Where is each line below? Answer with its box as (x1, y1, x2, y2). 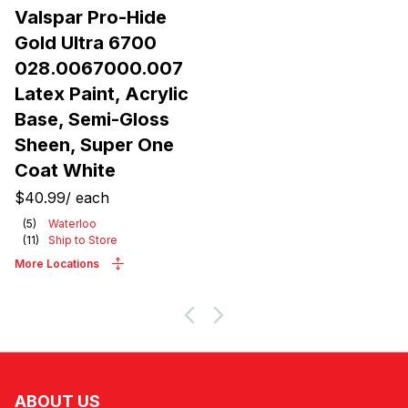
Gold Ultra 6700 (15, 32, 157, 54)
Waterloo (48, 217, 97, 230)
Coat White (15, 159, 116, 181)
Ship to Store (48, 233, 117, 247)
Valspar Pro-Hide (15, 6, 167, 28)
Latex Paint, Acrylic (15, 83, 189, 105)
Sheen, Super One (15, 134, 174, 156)
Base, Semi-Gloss (15, 108, 169, 130)
